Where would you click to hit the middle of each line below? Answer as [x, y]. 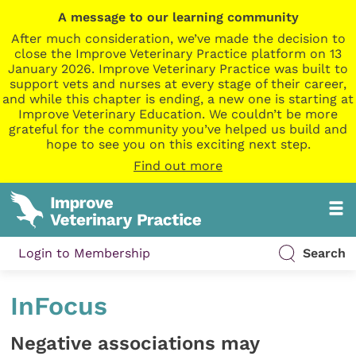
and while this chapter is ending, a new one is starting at [178, 99]
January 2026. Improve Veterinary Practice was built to [178, 69]
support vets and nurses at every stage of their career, [178, 84]
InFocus [59, 306]
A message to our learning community [178, 17]
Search [324, 253]
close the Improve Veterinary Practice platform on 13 [178, 54]
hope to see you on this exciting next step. [178, 144]
